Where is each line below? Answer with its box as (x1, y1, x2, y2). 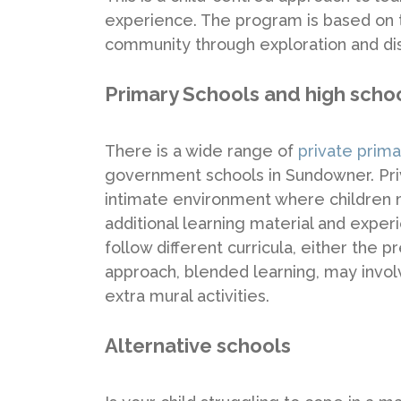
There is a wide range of (105, 141, 298, 160)
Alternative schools (105, 333, 291, 357)
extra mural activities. (105, 286, 269, 305)
